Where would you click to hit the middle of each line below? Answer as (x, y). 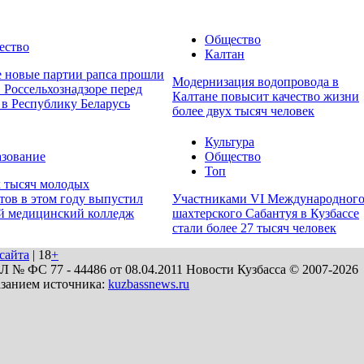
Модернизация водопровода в (256, 82)
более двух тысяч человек (243, 111)
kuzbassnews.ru (149, 284)
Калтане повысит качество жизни (266, 97)
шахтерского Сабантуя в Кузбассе (266, 214)
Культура (230, 142)
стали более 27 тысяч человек (254, 228)
